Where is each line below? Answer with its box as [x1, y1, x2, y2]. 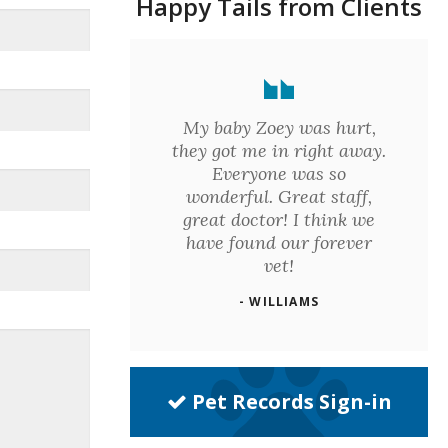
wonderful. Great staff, [186, 185, 372, 208]
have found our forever [186, 231, 372, 254]
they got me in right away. [172, 139, 386, 162]
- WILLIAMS [239, 293, 319, 310]
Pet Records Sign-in [191, 388, 392, 416]
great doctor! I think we [183, 208, 375, 231]
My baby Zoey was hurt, [182, 116, 376, 139]
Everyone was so [212, 162, 346, 185]
